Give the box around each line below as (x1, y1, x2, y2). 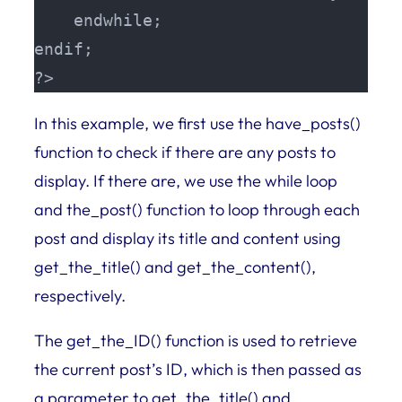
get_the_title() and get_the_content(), (34, 256, 316, 277)
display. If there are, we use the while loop (34, 170, 337, 191)
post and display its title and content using (34, 227, 341, 249)
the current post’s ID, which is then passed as (34, 359, 362, 380)
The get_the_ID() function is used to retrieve (34, 330, 357, 351)
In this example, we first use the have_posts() (34, 112, 361, 134)
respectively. (34, 284, 126, 306)
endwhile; (34, 11, 162, 31)
